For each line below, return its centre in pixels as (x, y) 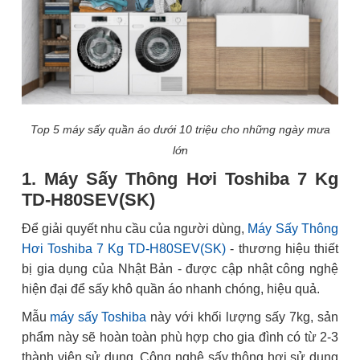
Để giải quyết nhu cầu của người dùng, (135, 228)
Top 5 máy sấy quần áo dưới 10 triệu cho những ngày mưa (180, 129)
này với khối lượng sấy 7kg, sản (242, 317)
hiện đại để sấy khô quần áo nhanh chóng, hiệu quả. (171, 288)
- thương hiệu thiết (282, 248)
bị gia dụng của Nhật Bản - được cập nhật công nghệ (180, 268)
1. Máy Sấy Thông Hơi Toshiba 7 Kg (180, 178)
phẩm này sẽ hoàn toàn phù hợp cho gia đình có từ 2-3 (180, 337)
